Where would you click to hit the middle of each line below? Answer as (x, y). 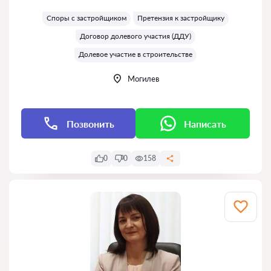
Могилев (143, 79)
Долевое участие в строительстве (135, 54)
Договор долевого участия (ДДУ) (135, 36)
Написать (205, 123)
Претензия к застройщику (181, 18)
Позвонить (90, 123)
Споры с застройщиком (87, 18)
